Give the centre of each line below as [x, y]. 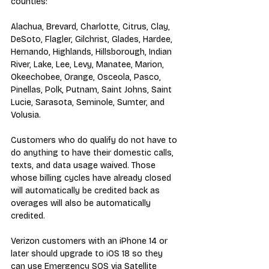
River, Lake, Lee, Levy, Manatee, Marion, [89, 64]
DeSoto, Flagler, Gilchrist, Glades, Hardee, [93, 39]
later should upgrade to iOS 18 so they [88, 253]
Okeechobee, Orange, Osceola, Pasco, [87, 77]
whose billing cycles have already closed [92, 178]
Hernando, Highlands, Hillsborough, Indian [92, 52]
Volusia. [26, 115]
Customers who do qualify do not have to [95, 140]
